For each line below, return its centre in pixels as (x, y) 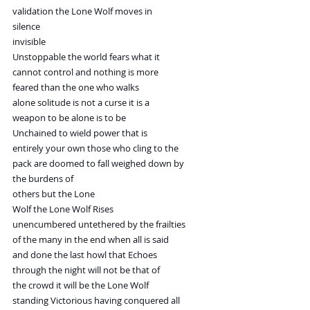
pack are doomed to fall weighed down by (98, 164)
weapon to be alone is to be (69, 118)
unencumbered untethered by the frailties (99, 225)
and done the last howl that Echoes (85, 255)
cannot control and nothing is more (85, 72)
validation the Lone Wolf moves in (82, 11)
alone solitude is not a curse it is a (81, 103)
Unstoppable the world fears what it (86, 57)
